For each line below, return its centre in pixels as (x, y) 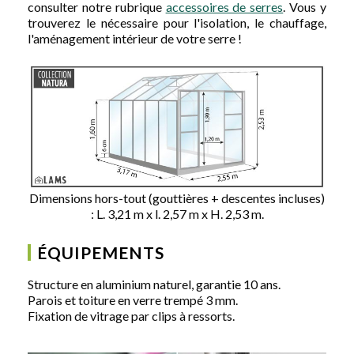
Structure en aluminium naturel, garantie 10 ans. (154, 284)
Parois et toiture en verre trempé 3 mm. (133, 299)
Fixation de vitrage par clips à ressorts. (131, 315)
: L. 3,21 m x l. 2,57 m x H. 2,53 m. (177, 213)
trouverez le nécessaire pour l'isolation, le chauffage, (177, 22)
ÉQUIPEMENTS (101, 252)
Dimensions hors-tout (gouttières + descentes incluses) (177, 198)
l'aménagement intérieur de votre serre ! (135, 38)
